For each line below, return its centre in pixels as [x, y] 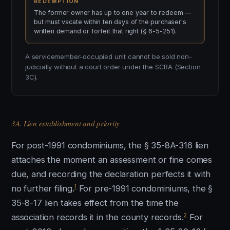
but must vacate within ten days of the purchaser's [110, 22]
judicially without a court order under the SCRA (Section [113, 67]
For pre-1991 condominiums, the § [145, 188]
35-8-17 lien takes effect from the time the [95, 203]
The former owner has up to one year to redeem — [113, 13]
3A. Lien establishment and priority [66, 123]
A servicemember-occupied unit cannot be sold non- [109, 56]
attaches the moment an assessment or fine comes [112, 160]
